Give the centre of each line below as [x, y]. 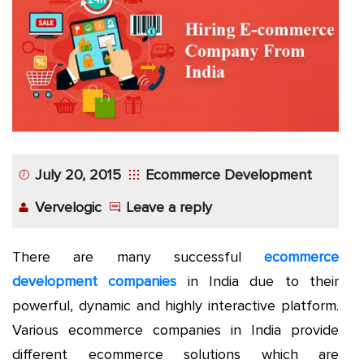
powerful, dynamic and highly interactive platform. [175, 306]
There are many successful [138, 257]
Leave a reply [169, 208]
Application [57, 50]
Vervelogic [69, 208]
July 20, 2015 [78, 175]
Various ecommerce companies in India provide [175, 330]
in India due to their [258, 282]
